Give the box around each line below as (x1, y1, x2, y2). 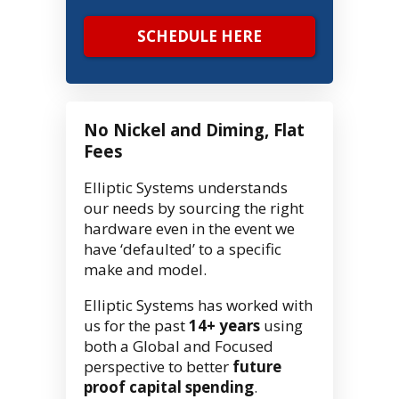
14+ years (189, 315, 260, 337)
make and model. (84, 259, 207, 281)
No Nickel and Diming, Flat (84, 118, 305, 142)
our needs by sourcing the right (84, 198, 304, 219)
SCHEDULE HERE (137, 26, 262, 47)
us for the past (84, 315, 189, 337)
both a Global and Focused (84, 336, 273, 357)
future (232, 356, 281, 378)
